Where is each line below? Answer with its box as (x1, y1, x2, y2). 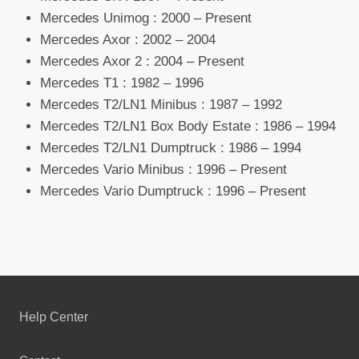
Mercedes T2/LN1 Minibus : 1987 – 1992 (39, 97, 282, 113)
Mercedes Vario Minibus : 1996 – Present (39, 162, 287, 178)
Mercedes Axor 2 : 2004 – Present (39, 54, 244, 70)
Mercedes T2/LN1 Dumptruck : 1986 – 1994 (39, 140, 301, 156)
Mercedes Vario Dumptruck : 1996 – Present (39, 184, 306, 200)
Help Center (19, 309, 88, 324)
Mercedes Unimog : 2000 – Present (39, 10, 252, 26)
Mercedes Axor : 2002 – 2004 (39, 32, 216, 48)
